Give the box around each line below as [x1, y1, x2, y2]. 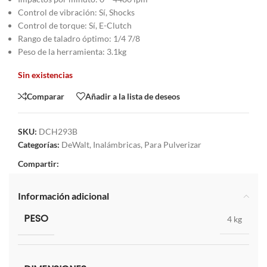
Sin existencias [18, 70, 73, 80]
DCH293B [39, 126, 77, 136]
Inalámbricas [93, 139, 141, 150]
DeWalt [61, 139, 89, 150]
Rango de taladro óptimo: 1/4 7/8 [18, 33, 140, 44]
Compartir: [18, 159, 59, 169]
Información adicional [18, 190, 109, 201]
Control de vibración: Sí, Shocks [18, 7, 135, 17]
